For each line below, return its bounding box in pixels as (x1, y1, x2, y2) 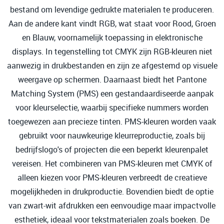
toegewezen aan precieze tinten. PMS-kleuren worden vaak (8, 116, 216, 127)
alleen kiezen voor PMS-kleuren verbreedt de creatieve (17, 172, 207, 183)
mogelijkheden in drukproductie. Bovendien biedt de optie (10, 186, 213, 197)
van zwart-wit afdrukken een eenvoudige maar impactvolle (8, 200, 215, 211)
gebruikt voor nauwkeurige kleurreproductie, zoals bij (19, 130, 205, 141)
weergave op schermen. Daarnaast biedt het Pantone (17, 74, 206, 85)
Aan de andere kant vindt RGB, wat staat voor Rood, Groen (8, 18, 216, 29)
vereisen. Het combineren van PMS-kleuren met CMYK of (11, 158, 212, 169)
